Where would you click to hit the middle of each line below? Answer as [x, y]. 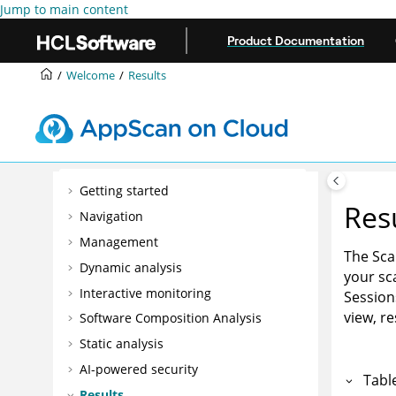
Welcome [90, 76]
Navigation [111, 217]
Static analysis [121, 344]
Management [118, 241]
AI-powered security [138, 369]
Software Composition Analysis [170, 318]
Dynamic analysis [130, 267]
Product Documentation [296, 40]
